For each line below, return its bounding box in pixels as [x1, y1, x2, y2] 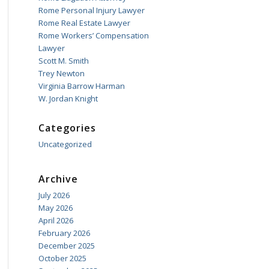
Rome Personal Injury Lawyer [38, 5, 145, 16]
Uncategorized [38, 139, 92, 150]
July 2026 [38, 190, 70, 201]
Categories [38, 121, 96, 134]
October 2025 [38, 253, 86, 264]
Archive [38, 172, 78, 186]
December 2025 [38, 240, 95, 251]
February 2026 [38, 228, 90, 238]
